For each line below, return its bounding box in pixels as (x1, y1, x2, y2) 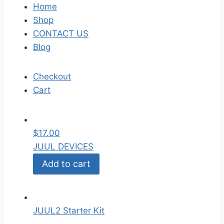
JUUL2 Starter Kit (33, 205, 104, 216)
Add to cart (42, 158, 90, 169)
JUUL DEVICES (33, 141, 93, 151)
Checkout (33, 71, 71, 81)
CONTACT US (33, 28, 88, 38)
